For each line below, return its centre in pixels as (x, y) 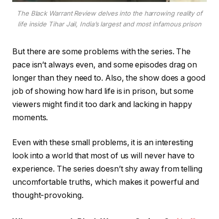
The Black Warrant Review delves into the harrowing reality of (109, 13)
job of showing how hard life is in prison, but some (103, 91)
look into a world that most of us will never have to (103, 156)
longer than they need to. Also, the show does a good (109, 78)
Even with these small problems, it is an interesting (103, 143)
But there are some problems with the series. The (102, 51)
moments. (30, 117)
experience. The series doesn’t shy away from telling (107, 169)
